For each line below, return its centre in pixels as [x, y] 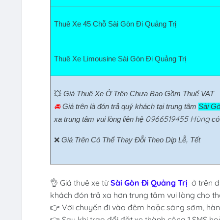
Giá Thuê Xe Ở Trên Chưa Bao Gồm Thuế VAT [138, 94]
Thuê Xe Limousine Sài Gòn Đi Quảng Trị [122, 59]
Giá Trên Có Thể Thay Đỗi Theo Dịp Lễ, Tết [131, 140]
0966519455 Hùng [177, 119]
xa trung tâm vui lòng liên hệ [99, 120]
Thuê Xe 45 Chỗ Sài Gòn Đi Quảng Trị [117, 24]
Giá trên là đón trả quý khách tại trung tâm [130, 107]
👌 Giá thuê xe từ [80, 183]
